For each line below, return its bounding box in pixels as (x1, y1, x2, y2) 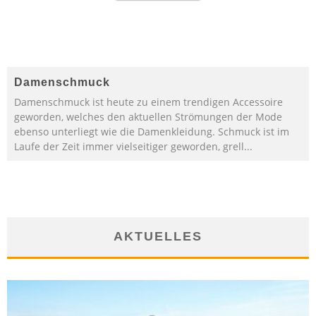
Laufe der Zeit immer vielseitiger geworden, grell (14, 140, 244, 154)
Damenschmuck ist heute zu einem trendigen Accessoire (14, 95, 283, 109)
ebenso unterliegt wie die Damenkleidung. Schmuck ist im (14, 125, 289, 139)
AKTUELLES (114, 229, 202, 244)
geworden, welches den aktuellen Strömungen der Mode (14, 110, 282, 124)
